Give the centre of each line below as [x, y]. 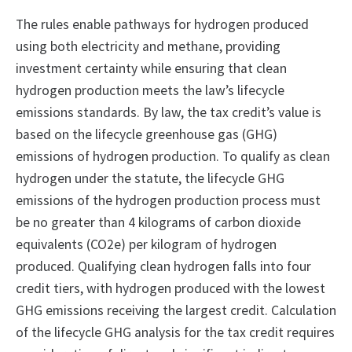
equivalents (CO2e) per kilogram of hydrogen [146, 245]
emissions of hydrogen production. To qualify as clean [173, 157]
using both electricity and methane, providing [148, 47]
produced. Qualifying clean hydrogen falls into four [163, 267]
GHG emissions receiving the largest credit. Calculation [176, 311]
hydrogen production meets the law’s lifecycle [150, 91]
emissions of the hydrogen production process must [168, 201]
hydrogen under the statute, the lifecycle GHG [150, 179]
